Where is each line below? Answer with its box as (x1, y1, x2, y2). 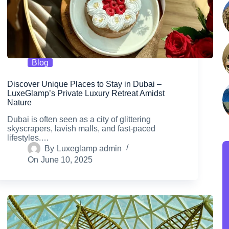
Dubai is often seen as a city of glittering (7, 115, 151, 124)
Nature (7, 98, 32, 107)
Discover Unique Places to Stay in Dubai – (7, 80, 162, 89)
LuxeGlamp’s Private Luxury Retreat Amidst (7, 89, 165, 98)
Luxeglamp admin (56, 144, 122, 153)
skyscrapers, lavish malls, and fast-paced (7, 124, 156, 133)
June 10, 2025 (40, 155, 93, 165)
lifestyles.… (7, 133, 50, 143)
